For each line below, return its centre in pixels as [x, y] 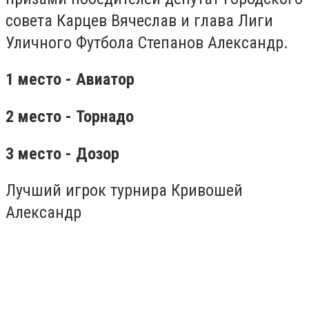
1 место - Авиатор [70, 80]
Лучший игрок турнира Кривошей [124, 191]
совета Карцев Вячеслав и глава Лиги [139, 20]
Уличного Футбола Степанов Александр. [147, 42]
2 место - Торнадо [70, 116]
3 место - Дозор [62, 153]
